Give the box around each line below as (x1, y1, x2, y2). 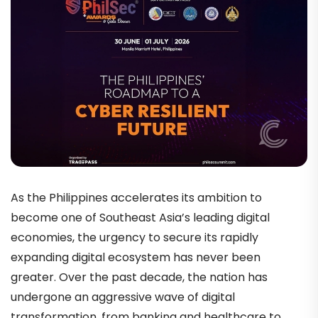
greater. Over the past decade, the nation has (11, 269, 268, 286)
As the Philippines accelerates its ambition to (11, 190, 262, 207)
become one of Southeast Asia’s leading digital (11, 209, 270, 226)
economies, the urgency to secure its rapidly (11, 229, 258, 246)
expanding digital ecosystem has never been (11, 249, 261, 266)
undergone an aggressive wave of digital (11, 289, 235, 306)
